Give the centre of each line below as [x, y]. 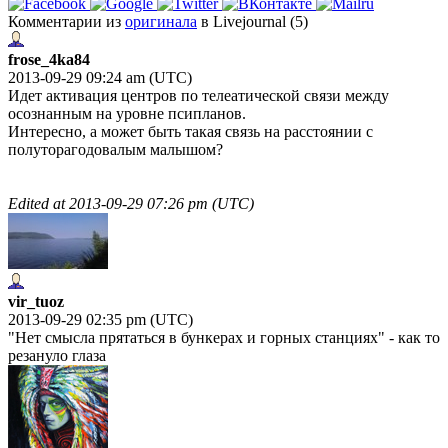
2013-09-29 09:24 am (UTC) [100, 77]
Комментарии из [66, 21]
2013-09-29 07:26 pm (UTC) [161, 203]
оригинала [161, 21]
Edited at [38, 203]
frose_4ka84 [49, 59]
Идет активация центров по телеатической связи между [198, 95]
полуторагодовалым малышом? [115, 149]
